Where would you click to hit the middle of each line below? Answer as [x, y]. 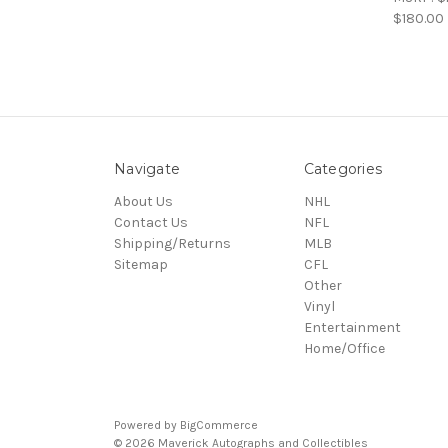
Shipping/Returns [172, 244]
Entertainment [352, 328]
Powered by [147, 425]
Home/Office [344, 349]
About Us [143, 202]
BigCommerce [219, 425]
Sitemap [141, 265]
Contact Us [151, 223]
